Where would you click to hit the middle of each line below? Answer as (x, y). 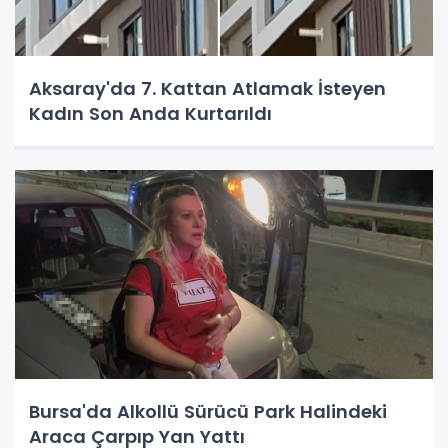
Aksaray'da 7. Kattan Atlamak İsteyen (207, 88)
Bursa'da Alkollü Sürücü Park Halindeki (208, 411)
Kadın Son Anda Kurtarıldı (150, 113)
